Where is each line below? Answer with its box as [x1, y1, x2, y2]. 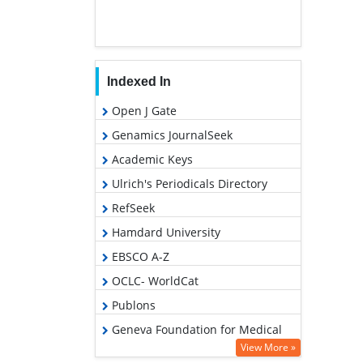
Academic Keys [109, 151, 193, 167]
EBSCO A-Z [109, 248, 169, 264]
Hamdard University [109, 224, 220, 240]
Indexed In [106, 74, 171, 88]
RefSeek [109, 199, 155, 216]
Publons [109, 297, 156, 313]
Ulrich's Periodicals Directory [109, 175, 267, 191]
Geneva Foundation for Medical [109, 321, 282, 337]
